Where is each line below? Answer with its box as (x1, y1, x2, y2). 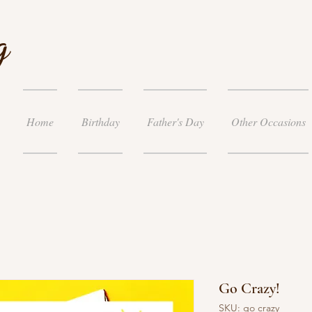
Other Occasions (231, 114, 306, 129)
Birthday (81, 114, 120, 129)
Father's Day (146, 114, 204, 129)
